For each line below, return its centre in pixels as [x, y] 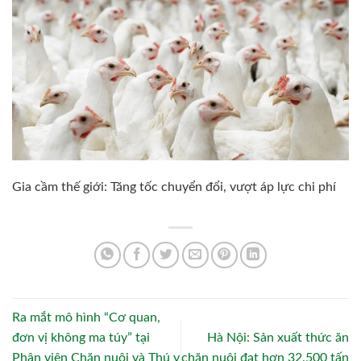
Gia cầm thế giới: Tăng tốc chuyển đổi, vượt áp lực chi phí [174, 187]
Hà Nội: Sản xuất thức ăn [278, 338]
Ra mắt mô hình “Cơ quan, [86, 318]
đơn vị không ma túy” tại [81, 338]
